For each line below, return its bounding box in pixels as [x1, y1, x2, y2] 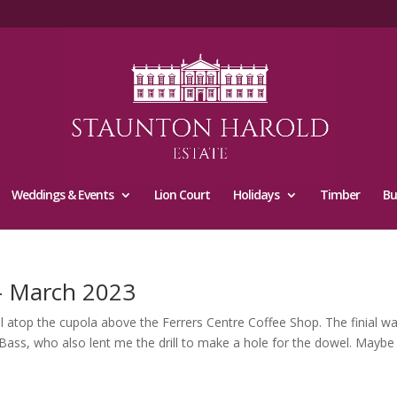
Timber [319, 186, 360, 203]
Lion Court [153, 186, 210, 203]
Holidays [232, 186, 279, 203]
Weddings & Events [11, 186, 113, 203]
